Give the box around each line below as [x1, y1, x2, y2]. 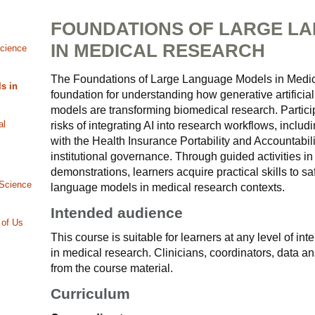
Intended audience [51, 205, 183, 221]
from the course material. [51, 262, 173, 274]
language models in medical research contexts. [51, 181, 285, 193]
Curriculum [51, 285, 130, 302]
